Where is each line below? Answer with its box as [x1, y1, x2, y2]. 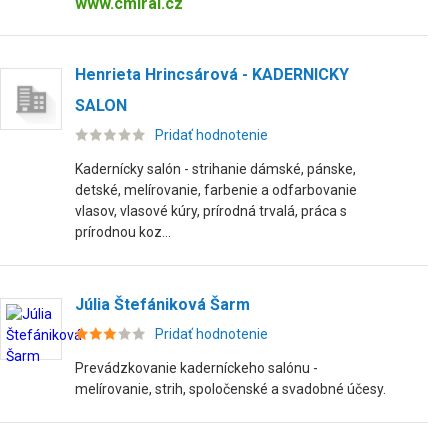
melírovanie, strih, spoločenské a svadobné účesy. [75, 381, 386, 397]
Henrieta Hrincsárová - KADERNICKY [75, 65, 349, 84]
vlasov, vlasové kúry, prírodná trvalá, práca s [75, 203, 347, 219]
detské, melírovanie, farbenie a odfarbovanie [75, 182, 357, 198]
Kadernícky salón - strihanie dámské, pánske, [75, 161, 356, 177]
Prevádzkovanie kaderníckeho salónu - [75, 360, 318, 376]
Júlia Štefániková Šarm [75, 295, 250, 314]
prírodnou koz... [75, 224, 171, 240]
